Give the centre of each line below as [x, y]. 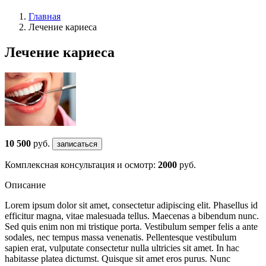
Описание [25, 185]
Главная [45, 16]
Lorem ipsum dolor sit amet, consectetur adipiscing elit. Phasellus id [131, 205]
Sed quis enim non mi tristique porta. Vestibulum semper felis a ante [131, 226]
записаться [77, 144]
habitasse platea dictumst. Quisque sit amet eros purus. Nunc [118, 258]
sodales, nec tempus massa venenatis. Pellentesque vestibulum [121, 237]
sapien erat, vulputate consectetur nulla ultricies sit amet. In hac [122, 248]
